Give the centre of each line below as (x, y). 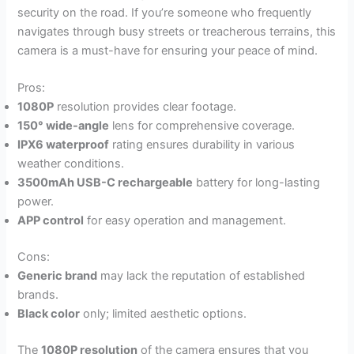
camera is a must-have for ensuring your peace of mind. (168, 50)
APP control (51, 221)
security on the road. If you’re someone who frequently (165, 12)
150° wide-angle (64, 126)
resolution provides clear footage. (145, 107)
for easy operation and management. (185, 221)
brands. (38, 295)
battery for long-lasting (257, 183)
